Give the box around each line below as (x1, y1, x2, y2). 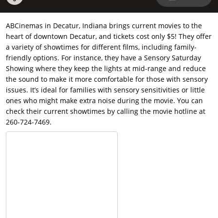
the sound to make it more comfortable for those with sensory (6, 74, 208, 84)
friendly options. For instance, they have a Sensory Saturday (6, 53, 201, 63)
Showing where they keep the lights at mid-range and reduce (6, 64, 206, 73)
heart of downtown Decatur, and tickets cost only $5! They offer (6, 32, 212, 41)
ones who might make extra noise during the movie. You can (6, 96, 203, 106)
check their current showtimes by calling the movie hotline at (6, 107, 205, 116)
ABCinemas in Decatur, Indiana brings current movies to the (6, 21, 202, 31)
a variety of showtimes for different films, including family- (6, 42, 197, 52)
